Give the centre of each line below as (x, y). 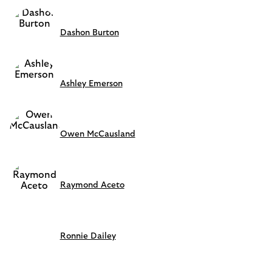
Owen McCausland (97, 134)
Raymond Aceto (92, 185)
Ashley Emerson (91, 83)
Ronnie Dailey (88, 236)
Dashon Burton (89, 33)
